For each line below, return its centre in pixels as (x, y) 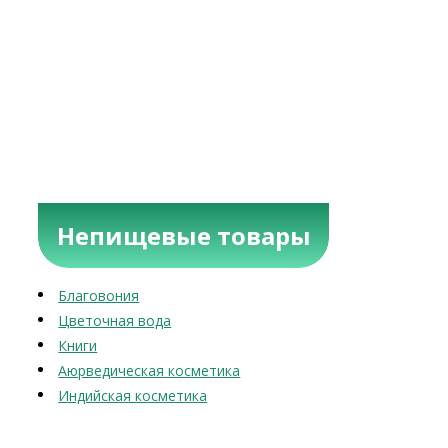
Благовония (99, 295)
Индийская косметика (133, 395)
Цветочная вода (115, 320)
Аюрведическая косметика (149, 370)
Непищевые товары (183, 235)
